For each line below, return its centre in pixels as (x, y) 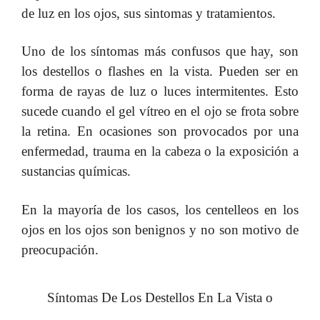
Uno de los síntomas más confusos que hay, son (160, 51)
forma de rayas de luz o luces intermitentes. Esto (160, 91)
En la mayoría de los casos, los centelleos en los (160, 209)
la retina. (49, 131)
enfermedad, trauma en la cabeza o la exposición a (160, 151)
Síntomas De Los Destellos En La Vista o (160, 298)
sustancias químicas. (76, 171)
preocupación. (60, 249)
